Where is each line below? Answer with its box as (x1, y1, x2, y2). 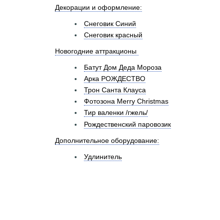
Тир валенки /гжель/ (84, 109, 148, 117)
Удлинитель (84, 152, 122, 161)
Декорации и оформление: (55, 3, 142, 11)
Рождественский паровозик (84, 120, 171, 128)
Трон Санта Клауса (84, 86, 146, 94)
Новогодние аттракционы (55, 47, 138, 55)
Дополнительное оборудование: (55, 136, 159, 144)
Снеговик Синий (84, 19, 136, 27)
